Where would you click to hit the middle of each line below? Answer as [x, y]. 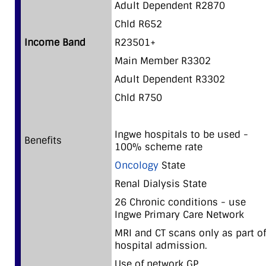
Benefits [43, 140]
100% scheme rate [159, 147]
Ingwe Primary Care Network [179, 214]
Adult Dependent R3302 [170, 79]
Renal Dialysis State [161, 183]
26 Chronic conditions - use [180, 202]
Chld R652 [138, 24]
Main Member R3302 [163, 61]
